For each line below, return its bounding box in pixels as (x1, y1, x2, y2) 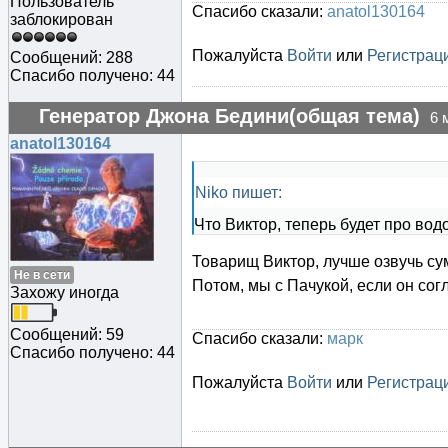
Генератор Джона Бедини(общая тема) (39, 105, 420, 128)
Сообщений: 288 (10, 49, 133, 67)
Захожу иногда (10, 284, 119, 302)
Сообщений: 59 (10, 326, 124, 344)
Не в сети (14, 268, 70, 283)
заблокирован (10, 11, 113, 29)
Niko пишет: (195, 184, 282, 202)
